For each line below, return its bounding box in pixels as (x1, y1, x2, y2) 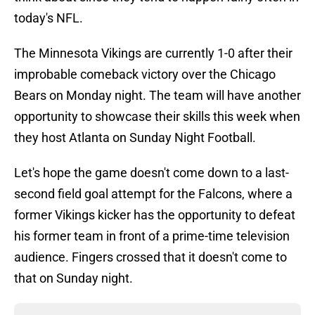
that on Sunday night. (14, 271, 133, 286)
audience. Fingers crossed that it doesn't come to (14, 250, 287, 265)
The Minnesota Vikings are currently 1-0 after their (14, 46, 292, 61)
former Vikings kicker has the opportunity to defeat (14, 207, 295, 223)
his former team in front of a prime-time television (14, 229, 290, 244)
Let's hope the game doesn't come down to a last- (14, 165, 289, 181)
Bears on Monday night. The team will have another (14, 88, 301, 103)
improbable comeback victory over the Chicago (14, 67, 276, 82)
